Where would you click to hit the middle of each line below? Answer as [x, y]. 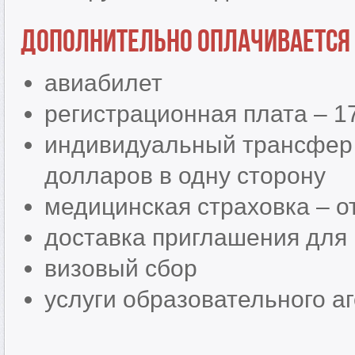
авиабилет [103, 83]
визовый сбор [121, 268]
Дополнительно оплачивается [185, 40]
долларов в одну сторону [185, 176]
